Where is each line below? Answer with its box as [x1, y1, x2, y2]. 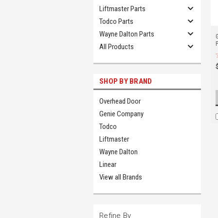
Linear [99, 160, 116, 169]
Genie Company [99, 109, 144, 118]
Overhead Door [99, 97, 141, 106]
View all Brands [99, 173, 142, 182]
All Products [99, 42, 134, 51]
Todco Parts [99, 17, 133, 26]
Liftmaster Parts [99, 4, 145, 13]
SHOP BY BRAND [99, 77, 152, 86]
